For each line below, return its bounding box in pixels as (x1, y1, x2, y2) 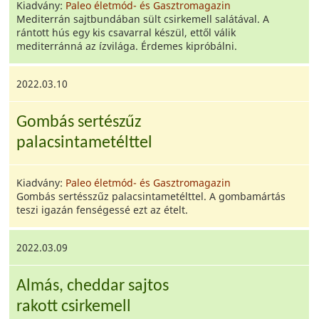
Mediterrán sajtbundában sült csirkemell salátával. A (16, 12, 270, 26)
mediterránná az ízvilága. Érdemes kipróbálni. (16, 39, 238, 53)
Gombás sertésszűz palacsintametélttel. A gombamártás (16, 189, 286, 203)
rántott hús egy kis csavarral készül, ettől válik (16, 26, 236, 39)
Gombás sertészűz (16, 114, 142, 131)
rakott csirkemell (16, 298, 132, 315)
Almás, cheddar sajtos (16, 278, 169, 295)
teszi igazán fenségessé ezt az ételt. (16, 203, 189, 216)
